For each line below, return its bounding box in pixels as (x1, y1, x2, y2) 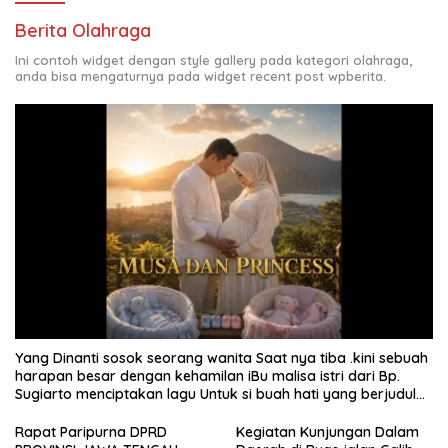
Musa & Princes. (15, 403, 118, 422)
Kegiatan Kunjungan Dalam (236, 423, 419, 442)
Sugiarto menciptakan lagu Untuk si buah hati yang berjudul (15, 385, 416, 404)
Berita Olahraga (15, 19, 151, 43)
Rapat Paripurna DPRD (15, 423, 167, 442)
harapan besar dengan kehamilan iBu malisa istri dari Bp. (15, 367, 400, 386)
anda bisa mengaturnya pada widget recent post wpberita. (15, 68, 386, 85)
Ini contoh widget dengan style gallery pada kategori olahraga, (15, 52, 412, 69)
